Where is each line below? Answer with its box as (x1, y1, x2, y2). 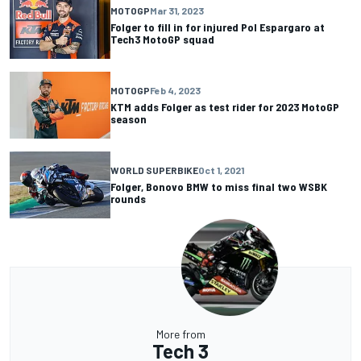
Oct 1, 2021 (198, 164, 244, 176)
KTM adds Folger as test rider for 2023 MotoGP (110, 100, 339, 114)
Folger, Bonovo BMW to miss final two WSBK (110, 180, 327, 194)
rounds (110, 192, 146, 206)
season (110, 112, 147, 127)
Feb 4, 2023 (150, 85, 201, 97)
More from (156, 327, 205, 341)
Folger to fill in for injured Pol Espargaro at (110, 20, 325, 35)
